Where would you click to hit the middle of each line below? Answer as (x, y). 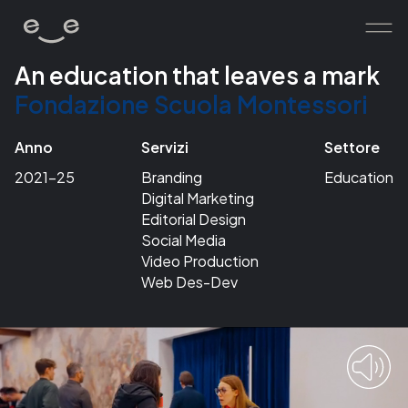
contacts (93, 240)
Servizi (164, 148)
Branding (171, 177)
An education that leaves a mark (197, 76)
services (89, 180)
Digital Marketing (197, 198)
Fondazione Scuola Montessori (191, 105)
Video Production (199, 260)
